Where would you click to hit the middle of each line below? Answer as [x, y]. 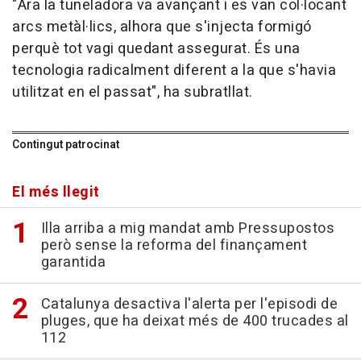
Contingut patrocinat [66, 145]
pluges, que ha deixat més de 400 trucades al [195, 322]
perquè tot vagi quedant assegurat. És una [156, 49]
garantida [73, 263]
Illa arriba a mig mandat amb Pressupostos [187, 229]
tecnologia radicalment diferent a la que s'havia [174, 71]
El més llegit [56, 193]
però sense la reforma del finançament [174, 246]
